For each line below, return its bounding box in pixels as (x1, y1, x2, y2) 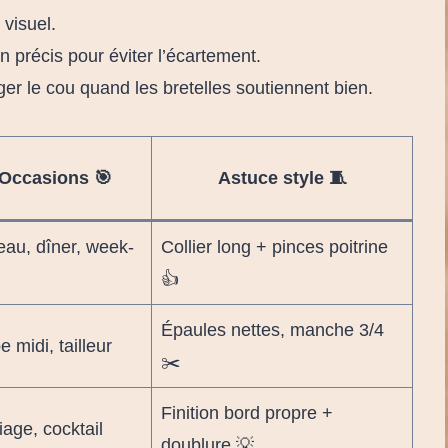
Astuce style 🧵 (217, 167, 347, 188)
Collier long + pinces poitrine (161, 236, 388, 257)
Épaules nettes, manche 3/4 (161, 319, 384, 340)
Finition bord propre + (161, 402, 333, 423)
